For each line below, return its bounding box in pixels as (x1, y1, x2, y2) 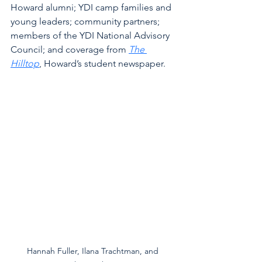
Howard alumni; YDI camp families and (11, 2, 174, 13)
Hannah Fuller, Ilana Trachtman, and (26, 246, 161, 257)
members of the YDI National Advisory (11, 30, 172, 41)
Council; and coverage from (11, 44, 129, 55)
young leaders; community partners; (11, 16, 162, 27)
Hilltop (11, 58, 39, 69)
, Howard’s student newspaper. (39, 58, 166, 69)
